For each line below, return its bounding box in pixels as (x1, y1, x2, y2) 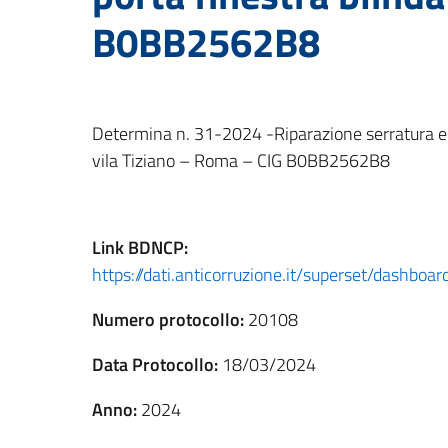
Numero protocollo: (92, 305, 244, 333)
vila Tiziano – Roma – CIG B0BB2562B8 (92, 146, 390, 174)
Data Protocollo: (92, 350, 218, 378)
